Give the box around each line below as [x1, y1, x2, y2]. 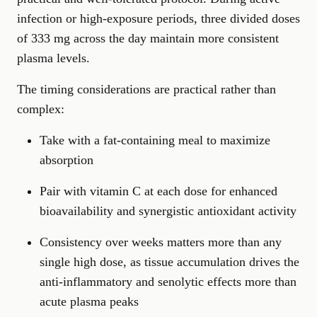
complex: [17, 102, 64, 117]
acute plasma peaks [40, 294, 139, 309]
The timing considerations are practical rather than [17, 82, 276, 97]
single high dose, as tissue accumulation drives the [40, 255, 299, 270]
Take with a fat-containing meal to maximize [40, 133, 270, 148]
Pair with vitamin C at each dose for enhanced [40, 184, 277, 199]
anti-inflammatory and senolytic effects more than [40, 275, 296, 289]
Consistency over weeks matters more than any [40, 235, 282, 250]
